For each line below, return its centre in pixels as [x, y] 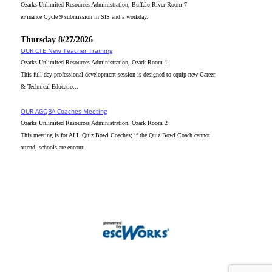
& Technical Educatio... [49, 87]
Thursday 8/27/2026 [57, 40]
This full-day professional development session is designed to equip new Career [118, 74]
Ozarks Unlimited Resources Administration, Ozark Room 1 [94, 62]
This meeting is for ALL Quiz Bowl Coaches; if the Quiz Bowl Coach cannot [115, 135]
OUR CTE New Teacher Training [66, 50]
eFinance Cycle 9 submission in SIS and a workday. [84, 17]
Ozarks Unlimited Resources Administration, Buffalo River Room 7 [104, 5]
